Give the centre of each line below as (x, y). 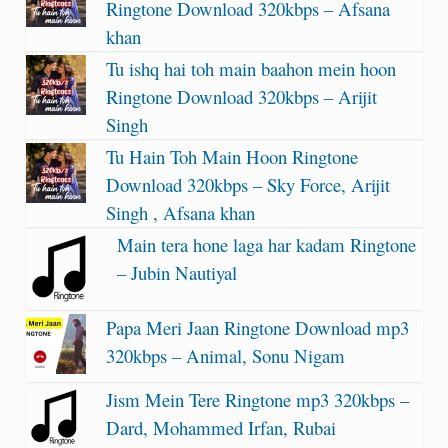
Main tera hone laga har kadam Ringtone (267, 244)
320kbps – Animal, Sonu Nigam (225, 356)
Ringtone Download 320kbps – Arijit (241, 96)
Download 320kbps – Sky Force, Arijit (247, 184)
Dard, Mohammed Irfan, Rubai (220, 428)
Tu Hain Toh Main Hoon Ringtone (231, 156)
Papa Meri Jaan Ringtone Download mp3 (257, 328)
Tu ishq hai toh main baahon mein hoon (250, 68)
